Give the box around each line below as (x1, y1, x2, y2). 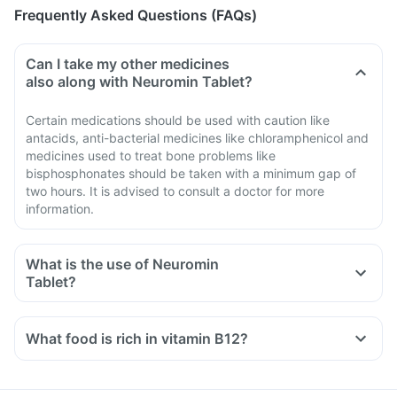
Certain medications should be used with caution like (26, 113, 330, 128)
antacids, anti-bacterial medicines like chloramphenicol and (26, 130, 369, 145)
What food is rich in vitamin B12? (26, 330, 248, 347)
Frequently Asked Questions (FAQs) (14, 6, 257, 24)
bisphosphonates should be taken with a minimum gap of (26, 166, 356, 181)
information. (26, 201, 94, 216)
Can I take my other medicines (26, 55, 230, 73)
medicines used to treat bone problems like (26, 148, 276, 163)
